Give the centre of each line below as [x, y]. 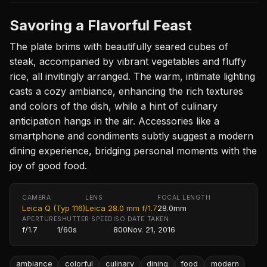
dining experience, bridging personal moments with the [133, 150]
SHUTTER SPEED [85, 219]
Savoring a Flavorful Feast [101, 25]
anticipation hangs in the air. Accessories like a [114, 121]
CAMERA [37, 197]
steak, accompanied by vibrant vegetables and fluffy [128, 61]
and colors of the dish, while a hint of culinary [114, 106]
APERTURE [40, 219]
